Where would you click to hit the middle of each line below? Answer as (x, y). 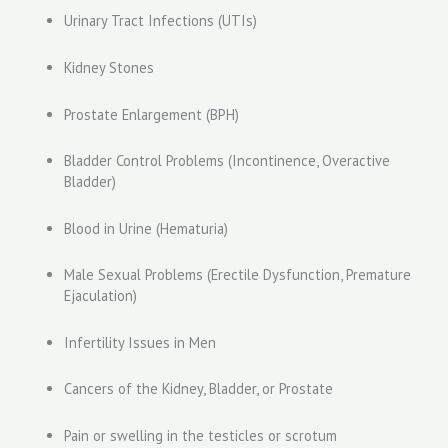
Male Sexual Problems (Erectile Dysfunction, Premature (237, 275)
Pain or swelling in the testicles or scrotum (200, 435)
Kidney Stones (108, 67)
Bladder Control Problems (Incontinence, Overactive (226, 161)
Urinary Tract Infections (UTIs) (160, 21)
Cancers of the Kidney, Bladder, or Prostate (198, 389)
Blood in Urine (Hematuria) (145, 228)
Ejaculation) (100, 296)
